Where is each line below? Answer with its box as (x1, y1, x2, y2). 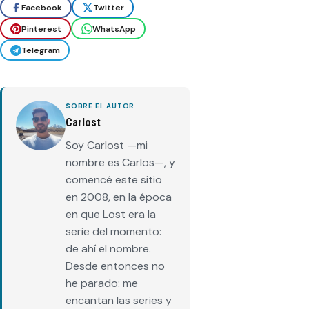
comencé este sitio (66, 172, 162, 188)
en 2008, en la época (66, 190, 172, 205)
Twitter (92, 1, 124, 13)
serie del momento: (66, 224, 161, 239)
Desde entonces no (66, 259, 165, 274)
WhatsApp (92, 23, 136, 34)
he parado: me (66, 276, 138, 291)
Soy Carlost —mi (66, 138, 148, 153)
